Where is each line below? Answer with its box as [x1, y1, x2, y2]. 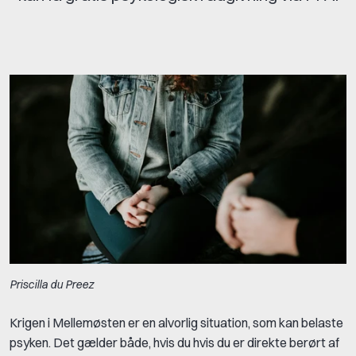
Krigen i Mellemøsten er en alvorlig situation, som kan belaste [10, 315, 343, 331]
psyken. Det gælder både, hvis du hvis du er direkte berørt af [10, 335, 339, 351]
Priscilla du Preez [10, 277, 94, 292]
